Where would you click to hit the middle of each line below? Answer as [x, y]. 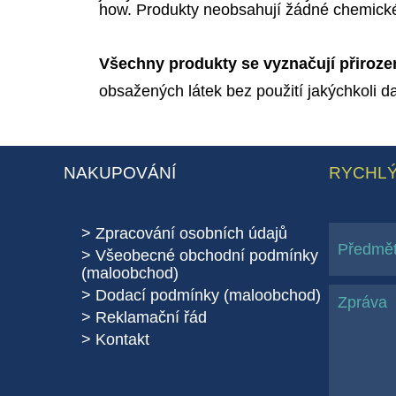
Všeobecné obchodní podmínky [207, 255]
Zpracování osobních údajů [191, 233]
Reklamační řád [151, 317]
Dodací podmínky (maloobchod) [208, 295]
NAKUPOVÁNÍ [120, 173]
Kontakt [122, 339]
